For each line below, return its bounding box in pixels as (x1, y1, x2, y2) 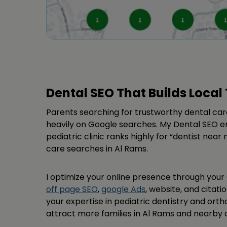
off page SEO (46, 183, 98, 195)
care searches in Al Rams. (46, 142, 148, 155)
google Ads (101, 183, 145, 195)
